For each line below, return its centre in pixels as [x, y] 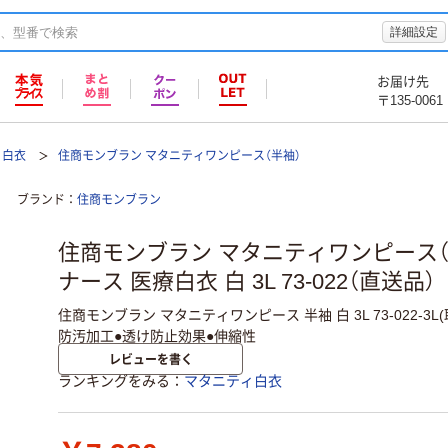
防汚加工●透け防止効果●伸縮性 [157, 335]
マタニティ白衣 [233, 381]
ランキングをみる [114, 381]
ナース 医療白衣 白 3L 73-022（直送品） [247, 282]
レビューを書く [150, 359]
